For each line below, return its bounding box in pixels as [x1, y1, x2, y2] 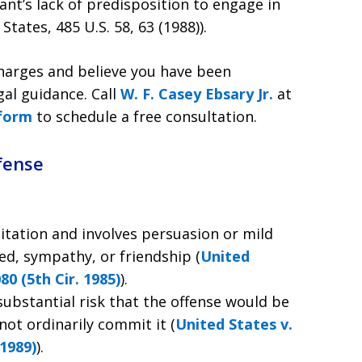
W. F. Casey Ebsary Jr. [120, 84, 273, 103]
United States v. [175, 314, 293, 334]
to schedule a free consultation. [32, 107, 257, 126]
